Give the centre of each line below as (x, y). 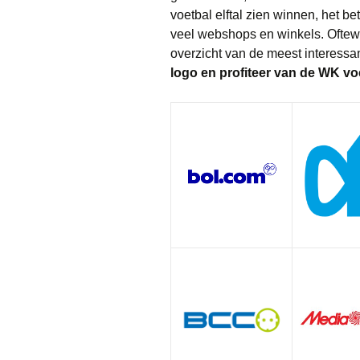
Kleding (280, 24)
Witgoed (282, 205)
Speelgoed (289, 96)
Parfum (280, 60)
